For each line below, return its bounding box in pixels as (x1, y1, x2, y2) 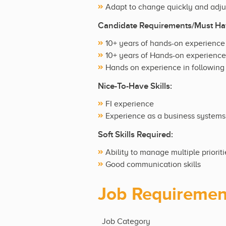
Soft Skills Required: (98, 129, 173, 140)
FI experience (105, 99, 154, 108)
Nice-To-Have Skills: (98, 81, 172, 91)
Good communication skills (105, 159, 201, 169)
